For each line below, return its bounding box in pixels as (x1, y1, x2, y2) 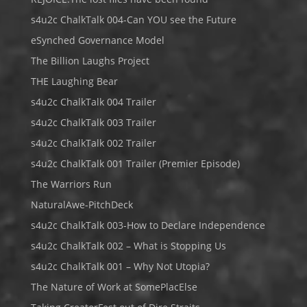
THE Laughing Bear (30, 75, 118, 88)
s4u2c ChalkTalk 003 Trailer (30, 116, 156, 129)
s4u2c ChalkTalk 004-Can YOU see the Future (30, 13, 236, 26)
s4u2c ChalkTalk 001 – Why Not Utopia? (30, 260, 210, 273)
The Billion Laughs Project (30, 54, 149, 67)
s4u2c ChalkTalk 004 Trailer (30, 95, 156, 108)
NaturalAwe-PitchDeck (30, 198, 133, 211)
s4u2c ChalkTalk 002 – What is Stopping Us (30, 239, 226, 252)
